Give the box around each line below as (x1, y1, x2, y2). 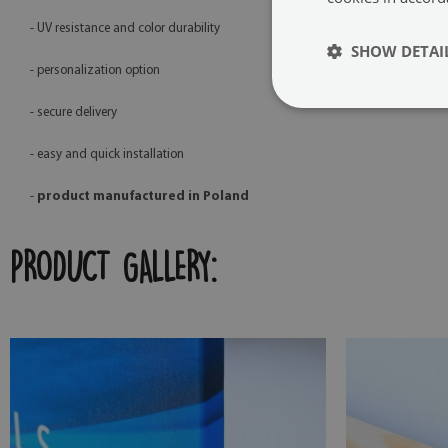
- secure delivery (30, 106, 117, 120)
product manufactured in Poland (37, 190, 249, 204)
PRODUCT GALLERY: (10, 251, 217, 285)
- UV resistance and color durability (30, 22, 220, 36)
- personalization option (30, 64, 160, 78)
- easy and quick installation (30, 148, 184, 162)
